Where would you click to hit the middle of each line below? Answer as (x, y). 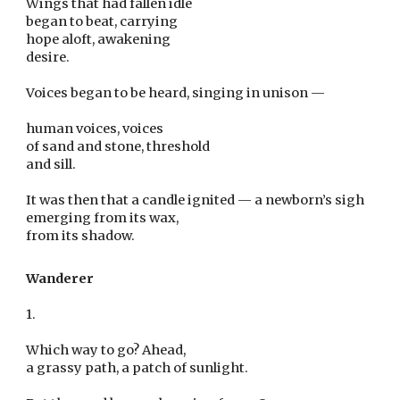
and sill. (51, 164)
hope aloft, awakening (99, 39)
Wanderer (60, 279)
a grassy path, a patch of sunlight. (137, 368)
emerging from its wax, (103, 218)
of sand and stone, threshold (118, 146)
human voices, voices (95, 129)
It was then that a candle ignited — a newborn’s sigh (196, 200)
